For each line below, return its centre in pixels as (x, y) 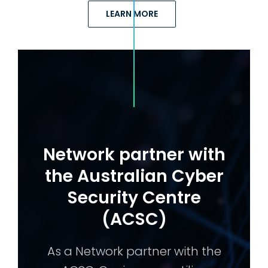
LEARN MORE (132, 14)
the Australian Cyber (134, 176)
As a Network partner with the (134, 252)
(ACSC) (134, 219)
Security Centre (134, 198)
